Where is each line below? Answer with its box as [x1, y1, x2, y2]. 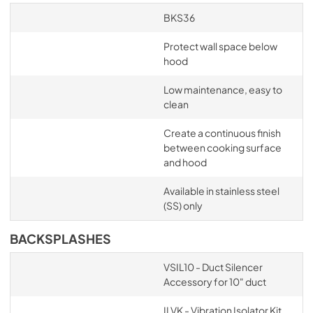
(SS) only [163, 199, 203, 212]
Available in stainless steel [163, 184, 279, 197]
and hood [163, 156, 207, 168]
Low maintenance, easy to [163, 83, 282, 96]
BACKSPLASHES [10, 231, 111, 247]
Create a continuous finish [163, 126, 281, 139]
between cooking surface [163, 141, 282, 154]
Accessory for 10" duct [163, 275, 266, 288]
